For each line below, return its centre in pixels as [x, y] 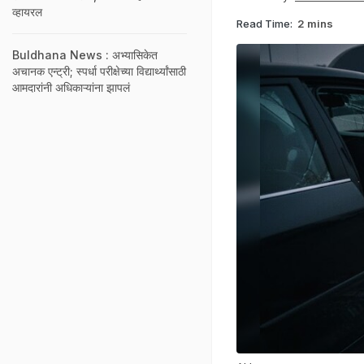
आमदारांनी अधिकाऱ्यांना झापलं [71, 87]
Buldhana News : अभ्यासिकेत [85, 55]
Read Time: [264, 23]
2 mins [315, 23]
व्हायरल [27, 12]
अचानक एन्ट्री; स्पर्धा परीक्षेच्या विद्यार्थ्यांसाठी [99, 71]
